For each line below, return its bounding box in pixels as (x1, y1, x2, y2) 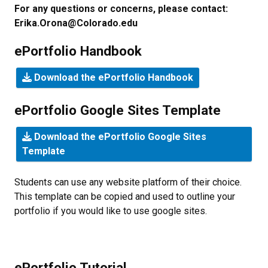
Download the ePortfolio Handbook (32, 72, 193, 83)
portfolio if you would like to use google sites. (14, 205, 209, 217)
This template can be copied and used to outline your (14, 191, 235, 202)
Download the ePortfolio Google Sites (32, 131, 206, 142)
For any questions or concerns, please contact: (14, 3, 228, 14)
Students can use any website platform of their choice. (14, 176, 242, 188)
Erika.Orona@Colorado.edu (14, 17, 138, 29)
